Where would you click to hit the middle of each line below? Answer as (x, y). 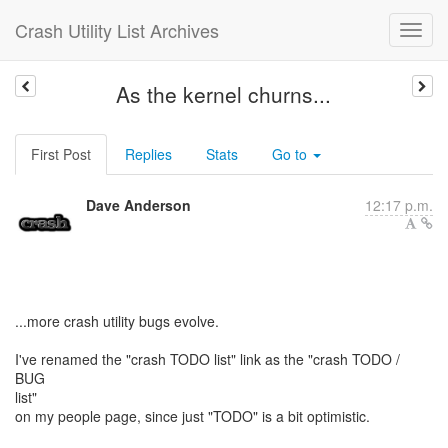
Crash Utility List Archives (117, 30)
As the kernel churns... (224, 94)
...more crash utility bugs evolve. (117, 321)
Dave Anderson (138, 205)
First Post (61, 154)
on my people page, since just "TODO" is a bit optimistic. (192, 416)
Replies (148, 154)
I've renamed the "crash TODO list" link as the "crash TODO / (207, 359)
